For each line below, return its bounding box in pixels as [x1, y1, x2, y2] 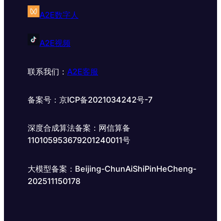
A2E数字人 [39, 10, 78, 20]
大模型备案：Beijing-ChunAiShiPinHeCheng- [28, 163, 196, 174]
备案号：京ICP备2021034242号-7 [28, 95, 152, 105]
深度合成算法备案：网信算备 [28, 123, 130, 133]
